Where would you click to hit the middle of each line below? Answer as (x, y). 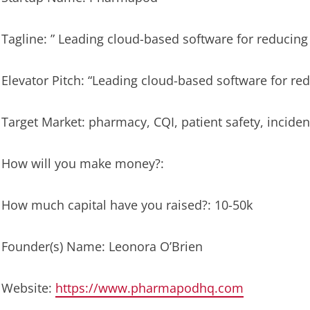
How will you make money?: (83, 164)
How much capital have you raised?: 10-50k (127, 205)
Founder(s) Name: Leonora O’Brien (102, 247)
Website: (28, 288)
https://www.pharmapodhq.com (149, 288)
